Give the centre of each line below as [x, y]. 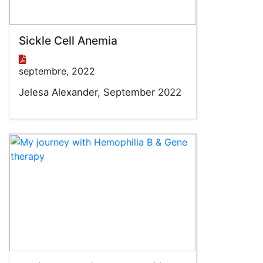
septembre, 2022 [57, 71]
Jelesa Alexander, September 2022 [100, 92]
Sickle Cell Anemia [68, 41]
